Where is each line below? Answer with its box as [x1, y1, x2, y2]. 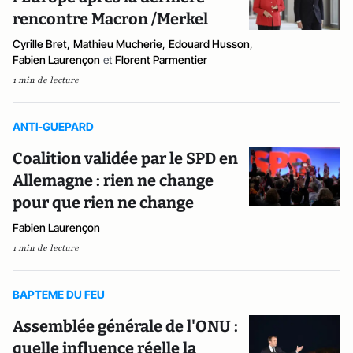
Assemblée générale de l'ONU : [13, 317, 238, 336]
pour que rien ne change [13, 193, 194, 212]
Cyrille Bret [13, 37, 67, 50]
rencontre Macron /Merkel [13, 9, 208, 28]
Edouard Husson [169, 37, 250, 50]
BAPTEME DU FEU [13, 288, 105, 301]
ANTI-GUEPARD [13, 120, 94, 133]
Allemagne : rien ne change [13, 171, 214, 190]
